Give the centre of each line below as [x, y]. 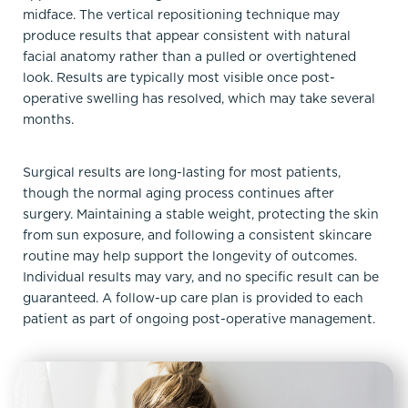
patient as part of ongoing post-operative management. [199, 318]
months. [48, 119]
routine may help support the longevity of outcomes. [190, 255]
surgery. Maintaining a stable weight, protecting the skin [201, 214]
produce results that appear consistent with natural [187, 35]
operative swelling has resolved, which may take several [199, 98]
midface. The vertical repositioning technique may [181, 14]
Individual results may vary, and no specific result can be [201, 276]
